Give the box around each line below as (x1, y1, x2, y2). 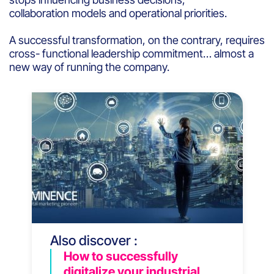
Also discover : (50, 232, 138, 248)
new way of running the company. (9, 60, 172, 73)
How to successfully (63, 248, 178, 264)
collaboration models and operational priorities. (9, 6, 229, 20)
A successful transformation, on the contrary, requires (9, 33, 265, 46)
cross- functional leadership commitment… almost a (9, 46, 254, 60)
